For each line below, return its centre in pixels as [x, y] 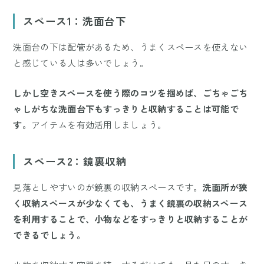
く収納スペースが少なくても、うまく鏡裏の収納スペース [131, 203]
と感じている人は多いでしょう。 [81, 63]
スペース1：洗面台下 [75, 21]
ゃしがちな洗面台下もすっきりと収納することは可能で [126, 109]
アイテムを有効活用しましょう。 [99, 125]
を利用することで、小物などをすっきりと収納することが [131, 219]
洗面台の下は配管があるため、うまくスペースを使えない [131, 47]
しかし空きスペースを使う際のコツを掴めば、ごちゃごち [131, 93]
